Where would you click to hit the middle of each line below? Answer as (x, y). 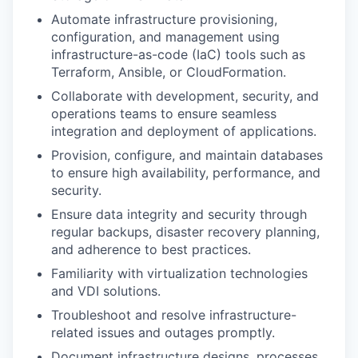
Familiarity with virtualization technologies (179, 273)
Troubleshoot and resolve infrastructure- (174, 314)
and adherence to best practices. (151, 249)
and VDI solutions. (106, 290)
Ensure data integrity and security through (179, 214)
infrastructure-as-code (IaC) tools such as (178, 54)
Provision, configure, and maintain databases (187, 155)
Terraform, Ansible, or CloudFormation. (169, 72)
